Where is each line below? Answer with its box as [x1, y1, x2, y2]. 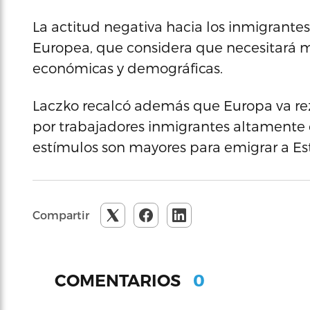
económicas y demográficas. [33, 60, 223, 76]
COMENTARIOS [55, 270, 185, 291]
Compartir [33, 208, 89, 221]
